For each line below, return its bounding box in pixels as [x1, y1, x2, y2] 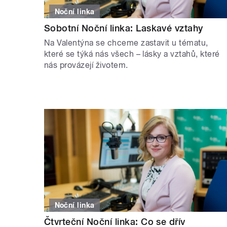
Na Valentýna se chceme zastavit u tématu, [44, 37, 208, 48]
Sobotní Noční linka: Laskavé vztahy [44, 22, 203, 33]
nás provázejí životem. [44, 60, 128, 70]
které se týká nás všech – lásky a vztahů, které [44, 49, 220, 59]
